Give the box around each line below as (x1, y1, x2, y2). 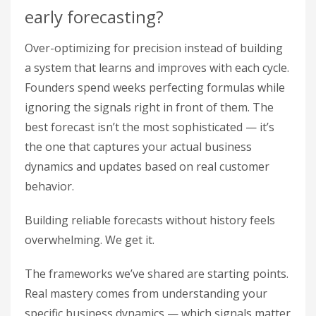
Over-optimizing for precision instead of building (25, 40, 283, 56)
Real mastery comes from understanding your (25, 286, 267, 301)
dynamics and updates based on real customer (25, 159, 269, 174)
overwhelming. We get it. (25, 232, 154, 248)
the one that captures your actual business (25, 139, 252, 154)
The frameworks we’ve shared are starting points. (25, 266, 288, 281)
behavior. (25, 178, 74, 194)
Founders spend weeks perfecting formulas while (25, 80, 285, 95)
